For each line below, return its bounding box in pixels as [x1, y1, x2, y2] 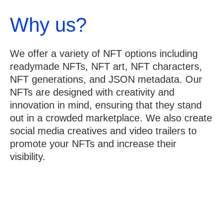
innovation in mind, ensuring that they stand [10, 100, 202, 111]
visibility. [10, 151, 46, 163]
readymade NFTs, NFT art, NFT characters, [10, 61, 202, 72]
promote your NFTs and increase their [10, 138, 176, 150]
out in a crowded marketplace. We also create [10, 112, 212, 124]
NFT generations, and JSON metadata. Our [10, 74, 202, 85]
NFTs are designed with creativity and [10, 87, 174, 98]
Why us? [10, 14, 87, 36]
